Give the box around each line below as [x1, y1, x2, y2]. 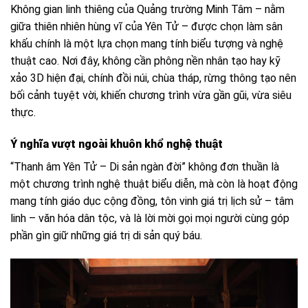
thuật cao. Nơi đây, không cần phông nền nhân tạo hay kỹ [10, 54, 280, 68]
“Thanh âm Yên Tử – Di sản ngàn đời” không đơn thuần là [10, 160, 279, 174]
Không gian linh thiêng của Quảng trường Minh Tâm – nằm [10, 3, 285, 16]
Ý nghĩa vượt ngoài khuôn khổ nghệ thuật [10, 137, 223, 151]
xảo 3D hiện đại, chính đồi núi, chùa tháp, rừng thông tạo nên [10, 71, 296, 85]
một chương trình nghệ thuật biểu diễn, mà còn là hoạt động [10, 177, 298, 191]
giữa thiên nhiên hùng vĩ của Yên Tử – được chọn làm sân [10, 20, 283, 34]
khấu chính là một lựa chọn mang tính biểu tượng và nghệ [10, 37, 283, 51]
